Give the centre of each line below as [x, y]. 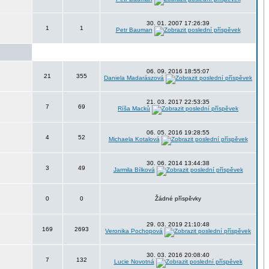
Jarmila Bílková [134, 170]
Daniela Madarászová [134, 78]
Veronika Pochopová [134, 231]
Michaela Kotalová [134, 139]
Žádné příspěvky [178, 198]
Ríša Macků [134, 108]
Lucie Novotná [134, 261]
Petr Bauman [134, 30]
